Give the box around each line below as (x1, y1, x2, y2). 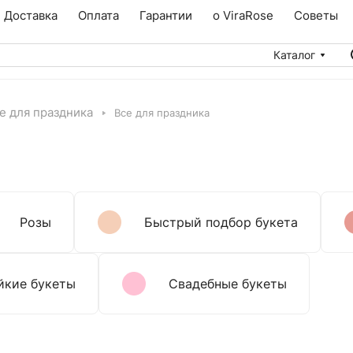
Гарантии (139, 8, 192, 23)
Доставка (3, 8, 58, 23)
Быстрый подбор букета (144, 214, 298, 230)
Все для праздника (114, 106, 210, 119)
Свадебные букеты (169, 276, 287, 292)
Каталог (273, 48, 315, 61)
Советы (293, 8, 338, 23)
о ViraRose (212, 8, 273, 23)
